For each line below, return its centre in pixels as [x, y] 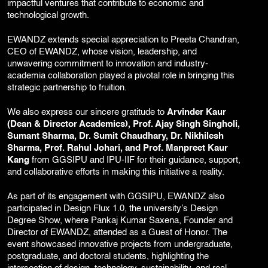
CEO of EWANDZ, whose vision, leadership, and [102, 52]
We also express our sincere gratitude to [87, 113]
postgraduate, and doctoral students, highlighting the [108, 257]
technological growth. [48, 16]
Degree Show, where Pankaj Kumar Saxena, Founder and [120, 221]
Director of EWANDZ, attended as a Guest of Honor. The [117, 233]
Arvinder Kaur [197, 113]
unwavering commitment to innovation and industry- [108, 64]
